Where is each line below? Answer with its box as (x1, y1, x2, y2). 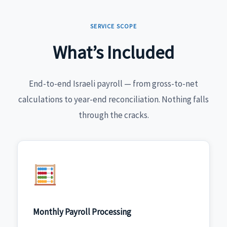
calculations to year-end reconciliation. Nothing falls (18, 94, 209, 105)
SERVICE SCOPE (90, 22, 137, 30)
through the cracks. (78, 109, 149, 121)
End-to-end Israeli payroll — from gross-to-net (29, 78, 198, 90)
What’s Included (53, 41, 174, 64)
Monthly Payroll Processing (32, 206, 131, 217)
